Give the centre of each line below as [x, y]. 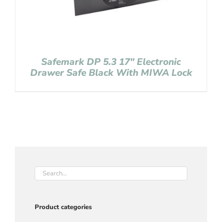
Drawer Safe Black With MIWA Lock [111, 73]
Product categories [63, 207]
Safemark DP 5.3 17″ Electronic [111, 62]
